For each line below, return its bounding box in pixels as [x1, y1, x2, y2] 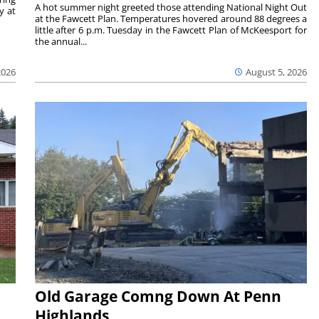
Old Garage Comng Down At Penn [34, 286, 281, 307]
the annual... [34, 34, 87, 48]
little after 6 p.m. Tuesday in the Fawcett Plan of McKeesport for [34, 23, 308, 36]
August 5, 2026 [246, 65, 308, 78]
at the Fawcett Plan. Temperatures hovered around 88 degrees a [34, 11, 308, 25]
